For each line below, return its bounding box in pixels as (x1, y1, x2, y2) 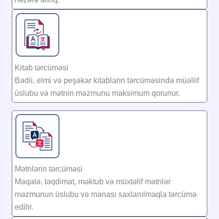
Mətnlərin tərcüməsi (15, 164, 83, 173)
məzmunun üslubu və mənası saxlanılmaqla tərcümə (15, 190, 197, 198)
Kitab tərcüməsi (15, 63, 68, 72)
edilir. (15, 202, 33, 211)
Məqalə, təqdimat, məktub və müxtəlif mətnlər (15, 177, 171, 186)
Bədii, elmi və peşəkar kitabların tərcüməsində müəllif (15, 76, 199, 85)
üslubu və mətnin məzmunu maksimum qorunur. (15, 88, 180, 97)
